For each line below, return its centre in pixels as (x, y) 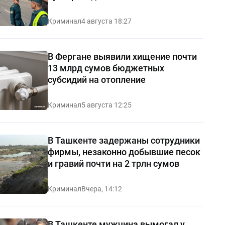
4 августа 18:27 (106, 21)
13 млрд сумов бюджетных (106, 68)
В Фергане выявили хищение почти (122, 56)
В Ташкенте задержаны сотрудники (124, 140)
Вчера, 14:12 (101, 189)
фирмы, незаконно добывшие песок (124, 152)
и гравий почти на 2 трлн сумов (113, 163)
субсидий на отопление (96, 79)
